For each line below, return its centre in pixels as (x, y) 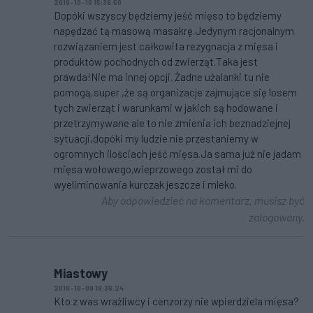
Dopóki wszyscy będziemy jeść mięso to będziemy (168, 15)
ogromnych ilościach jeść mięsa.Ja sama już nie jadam (177, 153)
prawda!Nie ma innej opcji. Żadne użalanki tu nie (162, 77)
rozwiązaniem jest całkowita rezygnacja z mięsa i (166, 46)
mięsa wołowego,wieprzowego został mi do (153, 169)
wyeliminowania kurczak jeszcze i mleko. (145, 184)
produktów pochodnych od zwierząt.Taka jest (156, 61)
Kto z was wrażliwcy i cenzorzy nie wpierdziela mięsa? (176, 301)
